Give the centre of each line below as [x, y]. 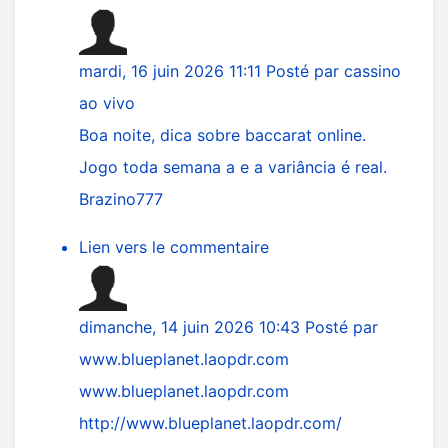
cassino [372, 71]
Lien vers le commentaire [174, 247]
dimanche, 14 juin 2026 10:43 [192, 327]
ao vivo [107, 103]
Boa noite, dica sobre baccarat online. [222, 135]
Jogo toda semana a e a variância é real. [233, 167]
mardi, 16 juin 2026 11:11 [172, 71]
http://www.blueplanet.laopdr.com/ [210, 423]
